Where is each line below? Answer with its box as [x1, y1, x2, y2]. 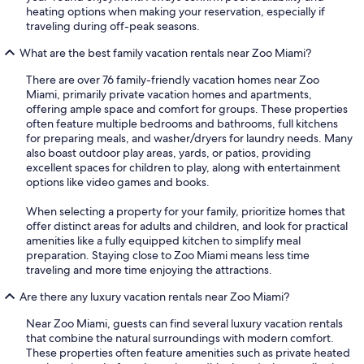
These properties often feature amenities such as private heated [26, 344, 350, 360]
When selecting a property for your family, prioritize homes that [26, 203, 345, 219]
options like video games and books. [26, 174, 210, 189]
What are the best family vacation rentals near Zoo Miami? [19, 45, 311, 60]
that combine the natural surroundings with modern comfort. [26, 330, 334, 345]
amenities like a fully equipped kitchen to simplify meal [26, 232, 301, 248]
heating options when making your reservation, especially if [26, 3, 325, 19]
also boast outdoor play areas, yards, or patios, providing [26, 145, 311, 160]
